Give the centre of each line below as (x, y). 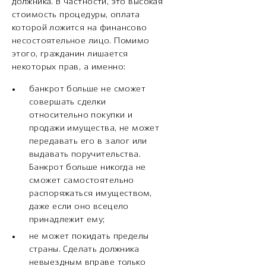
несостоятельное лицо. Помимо (81, 41)
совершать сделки (68, 102)
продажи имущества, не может (94, 129)
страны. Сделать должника (84, 250)
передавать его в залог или (88, 142)
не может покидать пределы (89, 237)
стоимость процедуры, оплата (76, 15)
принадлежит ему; (67, 220)
